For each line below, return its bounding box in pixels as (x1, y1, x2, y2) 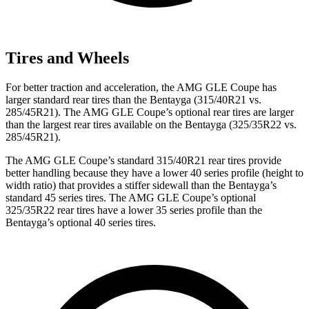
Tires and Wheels (6, 48, 129, 67)
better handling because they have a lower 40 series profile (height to (6, 166, 303, 179)
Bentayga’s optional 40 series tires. (6, 216, 156, 228)
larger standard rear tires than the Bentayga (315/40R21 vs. (6, 93, 261, 106)
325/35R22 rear (6, 203, 74, 216)
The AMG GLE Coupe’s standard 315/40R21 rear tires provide (6, 154, 281, 166)
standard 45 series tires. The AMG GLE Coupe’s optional (6, 191, 256, 203)
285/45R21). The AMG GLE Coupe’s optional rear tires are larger (6, 106, 294, 118)
